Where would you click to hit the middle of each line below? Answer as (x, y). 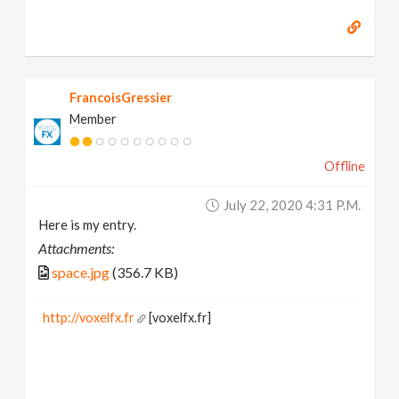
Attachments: (77, 248)
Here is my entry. (88, 224)
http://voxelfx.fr (89, 317)
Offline (344, 166)
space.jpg (81, 272)
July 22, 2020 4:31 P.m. (292, 204)
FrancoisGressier (121, 97)
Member (94, 118)
